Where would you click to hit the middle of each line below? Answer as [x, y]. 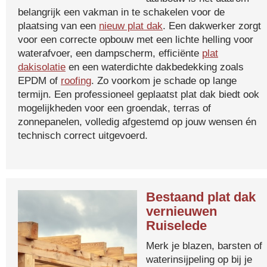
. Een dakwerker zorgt [212, 26]
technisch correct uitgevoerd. [83, 135]
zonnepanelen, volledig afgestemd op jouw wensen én [137, 122]
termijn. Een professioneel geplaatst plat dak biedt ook [139, 94]
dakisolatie [42, 67]
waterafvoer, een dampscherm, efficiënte [110, 53]
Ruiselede [176, 226]
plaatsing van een [58, 26]
